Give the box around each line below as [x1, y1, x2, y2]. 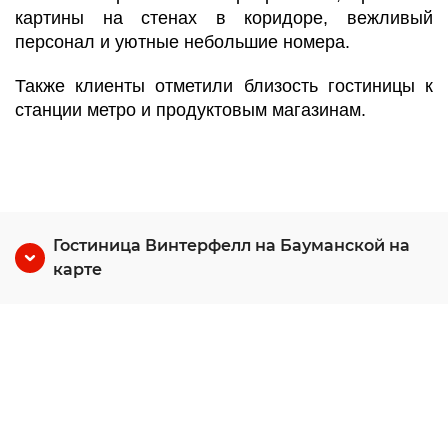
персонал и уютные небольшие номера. [15, 32, 350, 52]
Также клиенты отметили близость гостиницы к [15, 76, 433, 96]
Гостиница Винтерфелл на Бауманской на [53, 236, 410, 255]
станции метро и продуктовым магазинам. [15, 100, 366, 120]
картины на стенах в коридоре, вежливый [15, 8, 433, 28]
